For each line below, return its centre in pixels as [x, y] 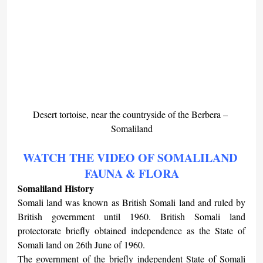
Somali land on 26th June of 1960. [81, 245]
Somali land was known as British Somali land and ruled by [131, 203]
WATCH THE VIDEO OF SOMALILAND [131, 158]
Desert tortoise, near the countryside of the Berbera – [131, 114]
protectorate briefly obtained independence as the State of [131, 231]
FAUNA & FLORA [131, 174]
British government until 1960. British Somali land [131, 217]
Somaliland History [55, 188]
